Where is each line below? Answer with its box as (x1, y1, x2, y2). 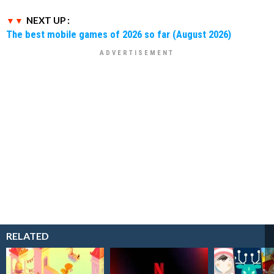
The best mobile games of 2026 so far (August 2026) (6, 28, 231, 41)
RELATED (6, 230, 49, 242)
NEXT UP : (26, 15, 70, 26)
